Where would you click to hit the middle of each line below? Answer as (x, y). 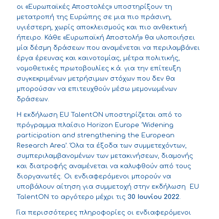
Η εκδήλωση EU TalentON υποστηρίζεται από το (99, 115)
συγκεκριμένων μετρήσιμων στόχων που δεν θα (96, 79)
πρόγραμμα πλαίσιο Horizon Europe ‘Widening (95, 125)
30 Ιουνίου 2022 (153, 197)
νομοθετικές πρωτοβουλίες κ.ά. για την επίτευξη (99, 69)
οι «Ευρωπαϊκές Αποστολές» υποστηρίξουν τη (94, 7)
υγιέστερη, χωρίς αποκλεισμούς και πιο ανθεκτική (101, 28)
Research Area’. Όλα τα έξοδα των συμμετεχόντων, (101, 146)
